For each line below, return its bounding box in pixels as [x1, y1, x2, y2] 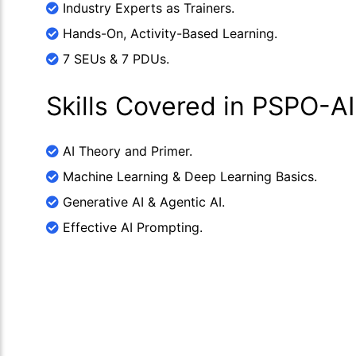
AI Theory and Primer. [59, 143, 192, 159]
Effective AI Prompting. [59, 219, 203, 235]
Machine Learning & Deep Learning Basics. [59, 168, 317, 184]
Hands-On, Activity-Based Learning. [59, 25, 277, 41]
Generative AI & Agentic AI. [59, 194, 225, 210]
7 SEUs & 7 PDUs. [59, 51, 169, 67]
